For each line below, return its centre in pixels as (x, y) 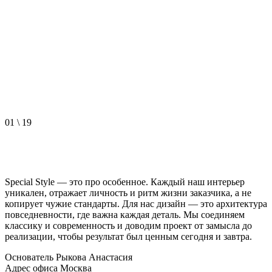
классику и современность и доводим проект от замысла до (128, 225)
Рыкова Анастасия (94, 257)
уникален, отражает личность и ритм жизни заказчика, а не (128, 192)
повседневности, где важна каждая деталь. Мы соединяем (125, 214)
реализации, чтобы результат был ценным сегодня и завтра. (128, 236)
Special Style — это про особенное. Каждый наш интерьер (125, 182)
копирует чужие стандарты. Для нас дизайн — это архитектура (136, 203)
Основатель (30, 257)
